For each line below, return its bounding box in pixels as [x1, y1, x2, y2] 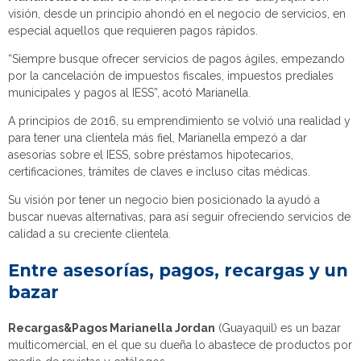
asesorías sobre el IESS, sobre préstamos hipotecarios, [8, 148, 293, 161]
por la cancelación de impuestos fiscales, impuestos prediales [8, 69, 334, 82]
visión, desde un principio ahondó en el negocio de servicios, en [8, 7, 346, 20]
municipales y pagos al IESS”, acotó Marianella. [8, 86, 251, 99]
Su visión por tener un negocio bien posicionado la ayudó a [8, 193, 320, 206]
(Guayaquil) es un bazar [215, 322, 341, 334]
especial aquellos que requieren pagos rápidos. [8, 24, 258, 37]
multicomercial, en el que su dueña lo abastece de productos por [8, 338, 352, 351]
